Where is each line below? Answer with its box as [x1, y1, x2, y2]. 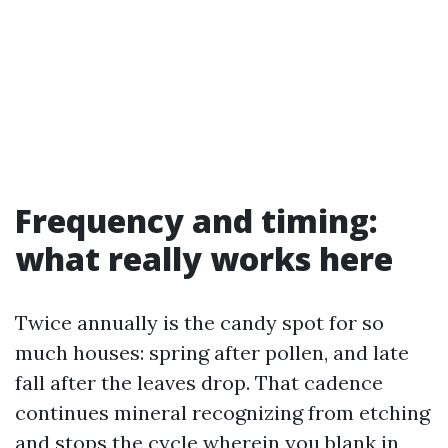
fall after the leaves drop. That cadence [15, 369, 383, 395]
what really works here [15, 236, 393, 280]
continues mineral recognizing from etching [15, 399, 430, 425]
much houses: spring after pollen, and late [15, 339, 409, 365]
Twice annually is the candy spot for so [15, 309, 384, 335]
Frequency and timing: [15, 198, 378, 242]
